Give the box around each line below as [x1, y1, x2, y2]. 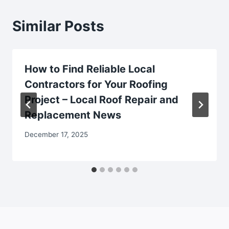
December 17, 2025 [25, 130, 88, 139]
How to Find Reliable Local [25, 62, 155, 75]
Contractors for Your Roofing [25, 78, 168, 90]
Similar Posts [12, 17, 104, 35]
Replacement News [25, 108, 121, 121]
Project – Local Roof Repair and [25, 93, 178, 106]
